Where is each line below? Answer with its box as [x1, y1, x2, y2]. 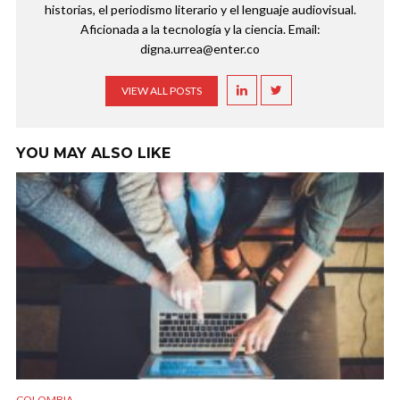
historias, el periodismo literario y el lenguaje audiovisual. [44, 2, 356, 18]
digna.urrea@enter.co [140, 41, 260, 57]
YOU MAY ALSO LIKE [16, 145, 171, 162]
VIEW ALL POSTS [121, 84, 202, 98]
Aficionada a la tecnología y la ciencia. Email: [79, 21, 321, 37]
